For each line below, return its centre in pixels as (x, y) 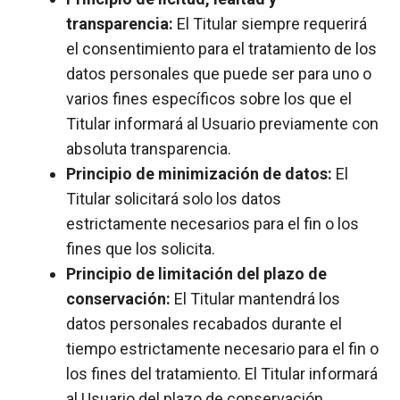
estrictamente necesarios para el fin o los (212, 224)
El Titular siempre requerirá (270, 24)
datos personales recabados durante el (204, 324)
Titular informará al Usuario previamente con (222, 124)
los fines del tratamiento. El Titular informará (222, 374)
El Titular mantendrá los (255, 299)
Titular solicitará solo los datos (174, 199)
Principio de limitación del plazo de (196, 274)
